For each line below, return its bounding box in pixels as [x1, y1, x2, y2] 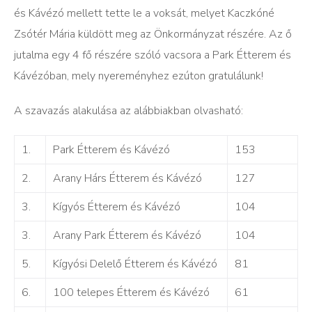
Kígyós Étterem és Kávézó [53, 198, 180, 214]
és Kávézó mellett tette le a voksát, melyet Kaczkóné [14, 5, 274, 21]
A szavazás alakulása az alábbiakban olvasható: [14, 102, 243, 118]
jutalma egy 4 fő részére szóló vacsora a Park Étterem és [14, 47, 291, 63]
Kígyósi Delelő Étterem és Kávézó [53, 256, 217, 272]
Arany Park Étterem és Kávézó [53, 227, 201, 243]
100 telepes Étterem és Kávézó [53, 284, 210, 300]
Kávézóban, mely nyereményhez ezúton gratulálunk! [14, 68, 263, 84]
